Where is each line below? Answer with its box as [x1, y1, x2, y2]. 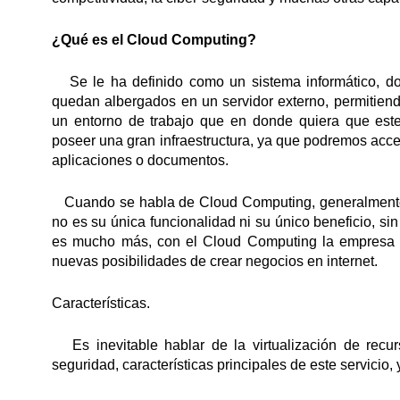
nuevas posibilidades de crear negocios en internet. [52, 254, 378, 269]
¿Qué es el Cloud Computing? [52, 32, 256, 47]
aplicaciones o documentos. [52, 153, 229, 168]
